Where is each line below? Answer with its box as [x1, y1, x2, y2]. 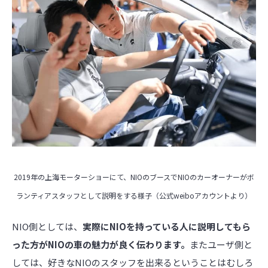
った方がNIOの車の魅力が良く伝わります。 [12, 238, 190, 251]
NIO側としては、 [12, 220, 83, 233]
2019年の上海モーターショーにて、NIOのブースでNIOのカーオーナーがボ [14, 171, 254, 182]
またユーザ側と [190, 238, 252, 251]
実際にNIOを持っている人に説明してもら [83, 220, 251, 233]
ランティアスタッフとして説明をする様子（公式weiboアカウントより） [16, 190, 252, 200]
